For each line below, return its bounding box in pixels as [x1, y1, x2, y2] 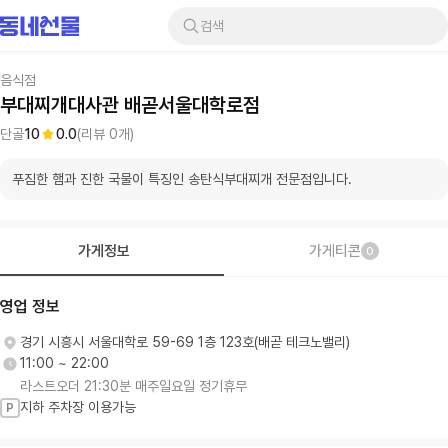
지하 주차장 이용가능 [20, 399, 136, 415]
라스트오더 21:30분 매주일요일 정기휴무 [20, 378, 247, 394]
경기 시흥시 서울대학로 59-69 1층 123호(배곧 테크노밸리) [20, 334, 350, 350]
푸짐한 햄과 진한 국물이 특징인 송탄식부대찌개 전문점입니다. [12, 171, 352, 187]
